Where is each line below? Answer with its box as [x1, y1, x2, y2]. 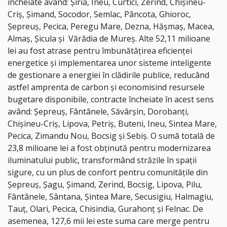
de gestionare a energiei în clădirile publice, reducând [8, 69, 209, 81]
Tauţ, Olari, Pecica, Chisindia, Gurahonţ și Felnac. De [8, 203, 203, 215]
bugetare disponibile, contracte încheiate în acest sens [8, 94, 214, 105]
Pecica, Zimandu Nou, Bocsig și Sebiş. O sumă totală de [8, 130, 215, 142]
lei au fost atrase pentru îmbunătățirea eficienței [8, 45, 192, 57]
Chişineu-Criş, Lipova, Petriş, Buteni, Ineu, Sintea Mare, [8, 118, 217, 130]
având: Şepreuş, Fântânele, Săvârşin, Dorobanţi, [8, 106, 189, 118]
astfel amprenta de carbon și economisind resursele [8, 82, 205, 93]
